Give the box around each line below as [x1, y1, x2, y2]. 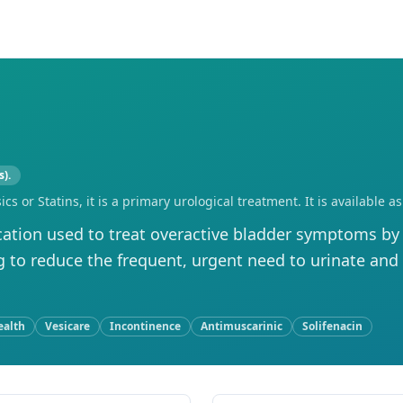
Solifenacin [302, 318, 363, 334]
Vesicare [45, 318, 90, 334]
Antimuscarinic [201, 318, 282, 334]
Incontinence [110, 318, 181, 334]
